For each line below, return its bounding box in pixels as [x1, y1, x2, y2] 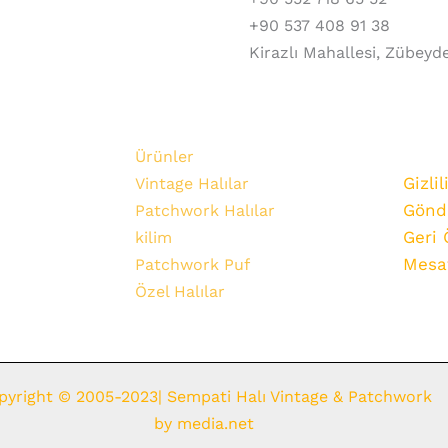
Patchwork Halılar [135, 201, 276, 221]
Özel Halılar [135, 282, 226, 302]
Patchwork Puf [135, 255, 251, 275]
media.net [172, 414, 254, 434]
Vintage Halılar [135, 174, 250, 194]
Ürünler [135, 147, 195, 167]
